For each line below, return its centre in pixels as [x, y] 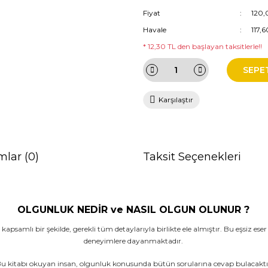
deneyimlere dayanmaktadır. [134, 241]
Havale [155, 30]
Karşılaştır [176, 100]
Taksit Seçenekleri [192, 157]
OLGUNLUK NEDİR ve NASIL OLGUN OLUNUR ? [133, 210]
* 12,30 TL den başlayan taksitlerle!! [202, 46]
